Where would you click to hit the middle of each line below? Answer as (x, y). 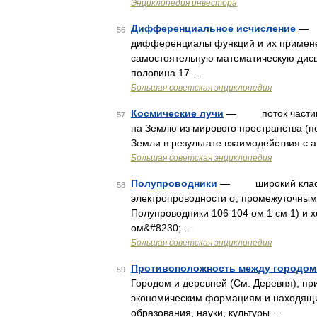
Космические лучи (177, 113)
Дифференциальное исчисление (213, 28)
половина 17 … (167, 73)
